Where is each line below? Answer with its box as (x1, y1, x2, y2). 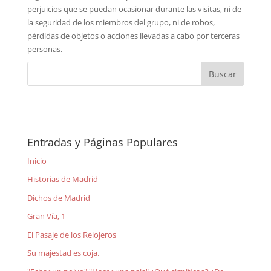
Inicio (27, 155, 47, 166)
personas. (27, 43, 62, 54)
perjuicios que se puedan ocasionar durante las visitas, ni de (27, 3, 241, 15)
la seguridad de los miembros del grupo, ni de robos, (27, 16, 215, 28)
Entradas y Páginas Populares (27, 134, 178, 149)
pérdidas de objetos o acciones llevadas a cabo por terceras (27, 30, 240, 41)
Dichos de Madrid (27, 192, 90, 203)
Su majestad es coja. (27, 247, 99, 259)
